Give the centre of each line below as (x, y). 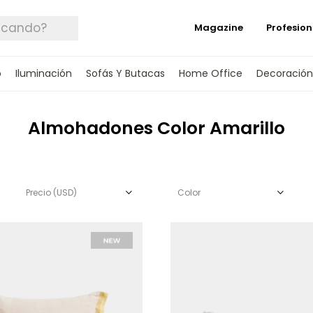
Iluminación (43, 73)
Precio (39, 192)
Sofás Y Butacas (125, 73)
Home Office (210, 73)
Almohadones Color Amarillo (156, 128)
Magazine (219, 28)
